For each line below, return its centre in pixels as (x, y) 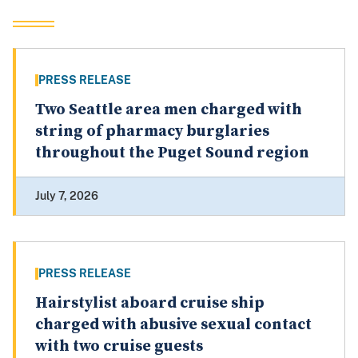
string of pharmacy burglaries (152, 132)
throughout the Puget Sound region (172, 153)
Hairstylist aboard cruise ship (150, 304)
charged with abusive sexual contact (173, 325)
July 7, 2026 (67, 196)
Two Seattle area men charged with (169, 110)
